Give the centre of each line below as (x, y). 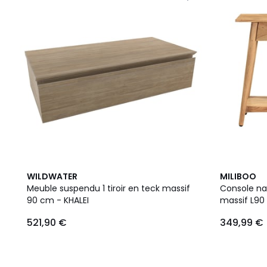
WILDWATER (52, 176)
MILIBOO (238, 176)
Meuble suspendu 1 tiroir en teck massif (108, 188)
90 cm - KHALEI (58, 200)
